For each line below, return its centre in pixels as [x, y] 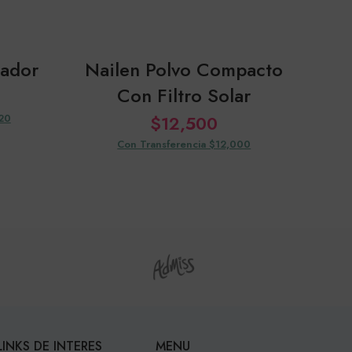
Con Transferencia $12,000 [184, 144]
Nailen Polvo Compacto [184, 69]
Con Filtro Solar [184, 95]
